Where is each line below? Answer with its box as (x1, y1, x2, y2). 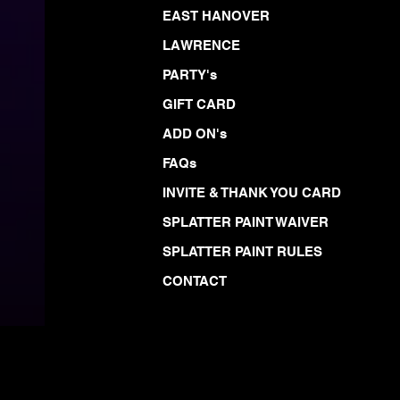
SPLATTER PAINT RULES (162, 244, 322, 260)
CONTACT (162, 273, 227, 289)
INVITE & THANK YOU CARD (162, 185, 341, 201)
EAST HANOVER (162, 8, 270, 24)
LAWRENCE (162, 37, 240, 54)
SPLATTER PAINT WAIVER (162, 214, 329, 230)
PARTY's (162, 67, 217, 83)
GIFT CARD (162, 96, 236, 112)
